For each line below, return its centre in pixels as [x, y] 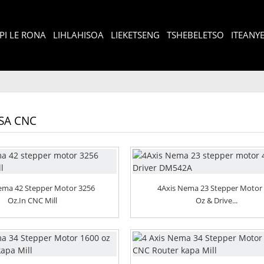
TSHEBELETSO [195, 35]
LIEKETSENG [135, 35]
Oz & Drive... [217, 201]
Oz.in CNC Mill [33, 201]
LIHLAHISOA [78, 35]
